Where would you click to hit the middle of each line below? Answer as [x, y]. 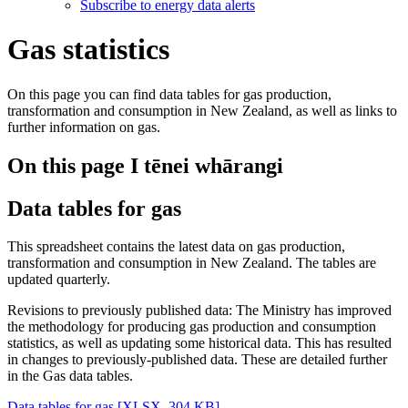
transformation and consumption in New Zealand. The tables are [192, 263]
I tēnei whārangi [207, 165]
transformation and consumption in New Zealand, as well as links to [202, 110]
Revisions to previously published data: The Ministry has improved [199, 311]
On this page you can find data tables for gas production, [169, 94]
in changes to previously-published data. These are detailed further [197, 360]
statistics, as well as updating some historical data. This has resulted [199, 343]
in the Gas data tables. [70, 376]
